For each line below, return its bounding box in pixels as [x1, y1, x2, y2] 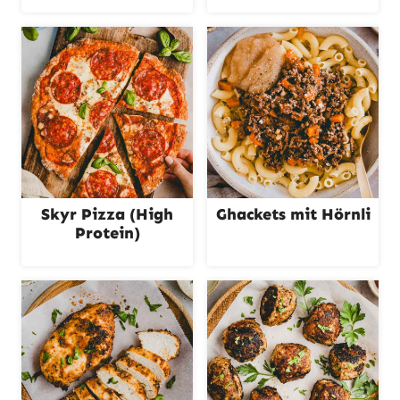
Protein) [74, 223, 140, 243]
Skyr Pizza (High [41, 204, 173, 224]
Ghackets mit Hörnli [215, 204, 371, 224]
